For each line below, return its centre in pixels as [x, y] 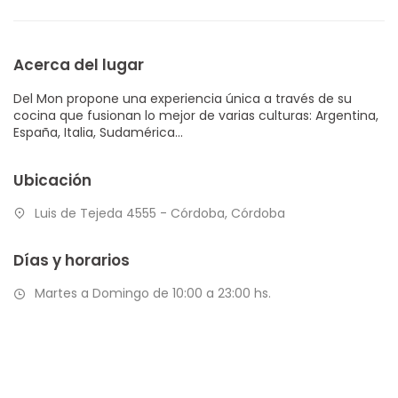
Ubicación [52, 180]
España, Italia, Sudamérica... [100, 132]
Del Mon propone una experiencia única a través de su [183, 98]
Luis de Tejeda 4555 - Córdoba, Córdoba [158, 213]
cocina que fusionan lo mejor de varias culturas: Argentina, [196, 115]
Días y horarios [72, 261]
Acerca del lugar [79, 64]
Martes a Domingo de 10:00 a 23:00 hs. [151, 294]
